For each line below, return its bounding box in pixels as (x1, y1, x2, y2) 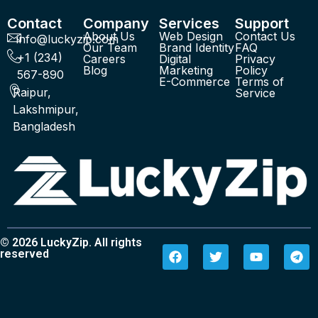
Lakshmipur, (13, 102, 79, 116)
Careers (83, 52, 126, 66)
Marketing (159, 63, 213, 77)
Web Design (159, 29, 223, 43)
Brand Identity (159, 40, 234, 55)
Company (83, 15, 149, 32)
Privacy (235, 52, 275, 66)
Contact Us (235, 29, 295, 43)
